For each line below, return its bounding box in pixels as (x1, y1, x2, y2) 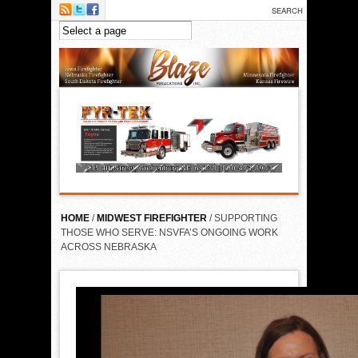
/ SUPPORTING (207, 212, 277, 224)
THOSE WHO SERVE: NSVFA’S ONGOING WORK (61, 226, 278, 238)
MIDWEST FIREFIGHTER (97, 212, 207, 224)
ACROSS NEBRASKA (61, 241, 157, 253)
